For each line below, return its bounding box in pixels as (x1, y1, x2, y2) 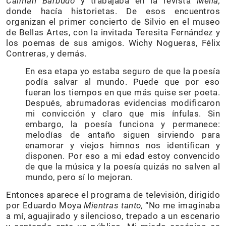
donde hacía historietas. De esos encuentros (6, 6, 220, 16)
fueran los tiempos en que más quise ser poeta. (25, 87, 220, 97)
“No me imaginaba (143, 200, 220, 210)
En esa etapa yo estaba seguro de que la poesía (25, 66, 220, 76)
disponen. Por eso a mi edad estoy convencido (25, 150, 220, 161)
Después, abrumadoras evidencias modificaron (25, 97, 220, 108)
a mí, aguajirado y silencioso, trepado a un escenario (6, 210, 220, 221)
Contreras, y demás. (6, 48, 87, 59)
